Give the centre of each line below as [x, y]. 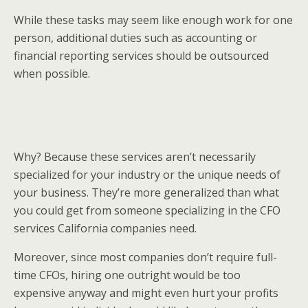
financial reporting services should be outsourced [141, 56]
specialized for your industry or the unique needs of [147, 175]
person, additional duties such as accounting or [135, 38]
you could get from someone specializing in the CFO [147, 211]
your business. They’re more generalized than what [146, 193]
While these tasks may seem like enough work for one [153, 20]
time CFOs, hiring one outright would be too [127, 275]
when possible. [53, 74]
